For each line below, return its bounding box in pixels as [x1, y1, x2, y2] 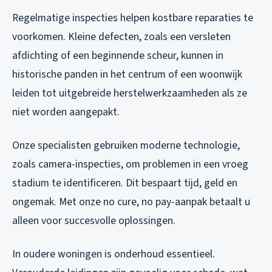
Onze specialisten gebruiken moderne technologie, [12, 138, 240, 154]
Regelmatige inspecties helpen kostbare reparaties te [12, 10, 253, 26]
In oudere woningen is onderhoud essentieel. [12, 246, 215, 262]
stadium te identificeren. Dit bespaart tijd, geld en [12, 175, 237, 191]
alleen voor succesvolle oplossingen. [12, 213, 175, 229]
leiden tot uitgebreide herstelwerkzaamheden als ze [12, 86, 247, 101]
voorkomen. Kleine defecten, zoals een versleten [12, 29, 231, 45]
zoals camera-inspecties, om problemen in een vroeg [12, 157, 248, 172]
